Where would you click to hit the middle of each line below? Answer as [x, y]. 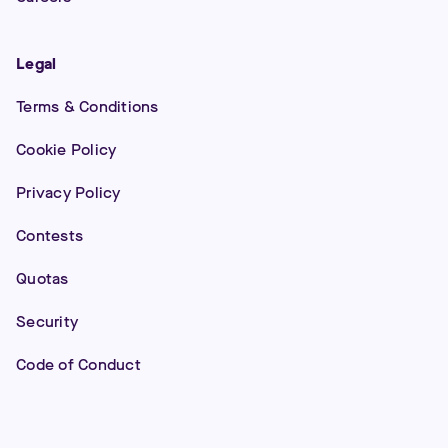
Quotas [42, 278]
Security [47, 321]
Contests [49, 235]
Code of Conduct [78, 364]
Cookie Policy [66, 149]
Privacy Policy [68, 192]
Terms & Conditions [87, 106]
